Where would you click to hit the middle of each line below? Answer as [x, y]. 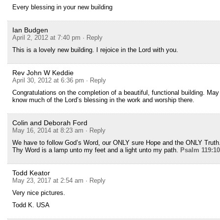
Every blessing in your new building [62, 7]
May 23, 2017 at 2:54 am [48, 180]
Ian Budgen [30, 30]
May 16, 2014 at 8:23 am [48, 130]
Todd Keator [31, 173]
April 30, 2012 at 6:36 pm [48, 80]
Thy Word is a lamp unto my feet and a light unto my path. [96, 150]
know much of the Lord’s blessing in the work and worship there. [103, 100]
